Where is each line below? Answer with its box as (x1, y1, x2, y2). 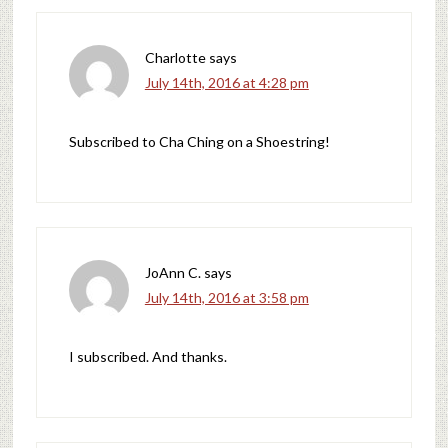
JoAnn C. (144, 263, 201, 281)
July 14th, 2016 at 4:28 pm (144, 73, 309, 91)
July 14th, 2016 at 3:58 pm (144, 288, 309, 306)
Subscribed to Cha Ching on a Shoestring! (68, 132, 330, 150)
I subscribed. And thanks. (68, 347, 227, 365)
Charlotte (144, 48, 206, 66)
